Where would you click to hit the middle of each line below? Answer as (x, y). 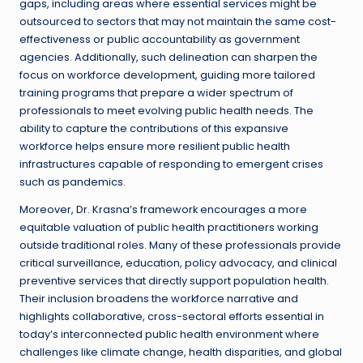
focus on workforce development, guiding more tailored (167, 75)
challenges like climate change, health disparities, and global (181, 352)
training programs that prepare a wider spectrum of (156, 93)
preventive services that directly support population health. (174, 281)
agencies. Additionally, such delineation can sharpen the (169, 58)
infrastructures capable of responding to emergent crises (171, 164)
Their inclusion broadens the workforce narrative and (159, 299)
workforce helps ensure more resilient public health (155, 147)
